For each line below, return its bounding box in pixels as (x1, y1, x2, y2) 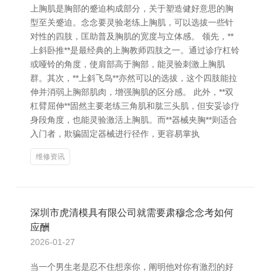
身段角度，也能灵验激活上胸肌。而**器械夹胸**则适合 (30, 115, 237, 125)
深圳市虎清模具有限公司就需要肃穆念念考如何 (30, 207, 233, 218)
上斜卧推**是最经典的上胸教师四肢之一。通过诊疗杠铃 (30, 45, 240, 55)
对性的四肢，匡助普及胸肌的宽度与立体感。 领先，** (30, 31, 233, 41)
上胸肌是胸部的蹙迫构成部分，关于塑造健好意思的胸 (30, 4, 233, 13)
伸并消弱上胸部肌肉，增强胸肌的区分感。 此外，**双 (30, 87, 233, 97)
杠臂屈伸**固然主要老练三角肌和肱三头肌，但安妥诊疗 (30, 101, 240, 111)
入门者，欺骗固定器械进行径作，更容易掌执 (30, 129, 200, 139)
